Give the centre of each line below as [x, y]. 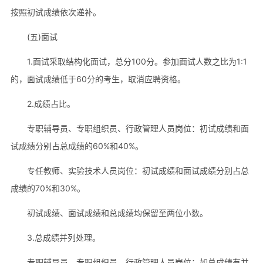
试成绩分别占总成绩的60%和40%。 [77, 146]
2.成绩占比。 [51, 103]
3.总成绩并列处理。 [63, 237]
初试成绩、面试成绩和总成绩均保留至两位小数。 [117, 213]
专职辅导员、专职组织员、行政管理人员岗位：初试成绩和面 [138, 128]
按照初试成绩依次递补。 [55, 12]
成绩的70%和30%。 [48, 188]
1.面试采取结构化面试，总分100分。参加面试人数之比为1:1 [137, 61]
